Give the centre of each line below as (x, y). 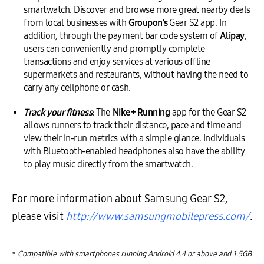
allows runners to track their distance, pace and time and (133, 125)
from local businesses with (76, 22)
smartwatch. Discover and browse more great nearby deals (137, 9)
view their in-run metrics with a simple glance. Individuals (134, 138)
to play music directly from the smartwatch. (108, 164)
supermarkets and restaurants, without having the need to (136, 74)
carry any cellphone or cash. (77, 87)
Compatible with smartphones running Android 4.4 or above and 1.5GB (135, 254)
